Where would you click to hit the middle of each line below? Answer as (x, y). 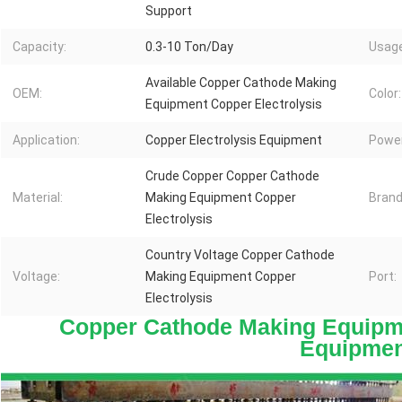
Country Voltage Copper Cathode (240, 255)
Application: (46, 140)
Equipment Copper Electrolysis (234, 105)
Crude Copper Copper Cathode (232, 176)
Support (169, 11)
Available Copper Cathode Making (241, 83)
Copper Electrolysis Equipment (234, 140)
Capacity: (39, 47)
